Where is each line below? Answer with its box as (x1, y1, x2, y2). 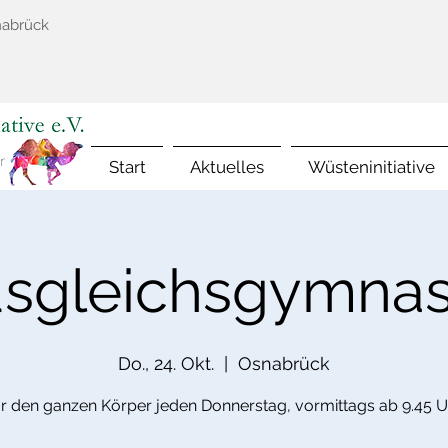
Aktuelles (190, 157, 264, 177)
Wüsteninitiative (308, 157, 435, 177)
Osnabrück (238, 353, 330, 374)
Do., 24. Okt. (118, 353, 214, 374)
